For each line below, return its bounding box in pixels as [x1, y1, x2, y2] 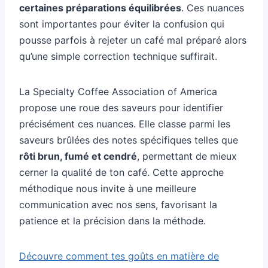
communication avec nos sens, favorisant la [19, 198, 217, 211]
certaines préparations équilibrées [19, 1, 181, 14]
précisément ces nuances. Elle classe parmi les [19, 117, 230, 130]
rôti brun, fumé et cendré [19, 150, 137, 162]
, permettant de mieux [137, 150, 237, 162]
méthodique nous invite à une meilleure [19, 182, 196, 194]
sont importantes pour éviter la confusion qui [19, 17, 224, 30]
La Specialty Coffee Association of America [19, 85, 217, 98]
